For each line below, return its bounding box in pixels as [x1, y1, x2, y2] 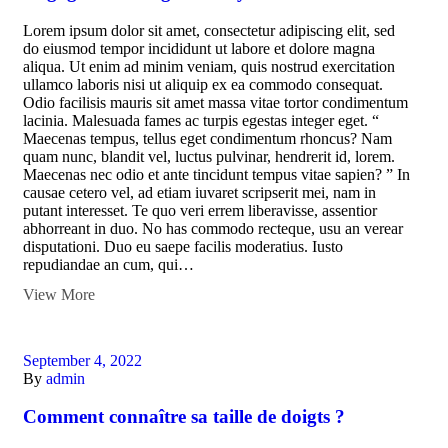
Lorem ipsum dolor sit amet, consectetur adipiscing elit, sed [23, 21, 395, 39]
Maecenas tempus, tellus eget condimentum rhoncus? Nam [23, 129, 392, 147]
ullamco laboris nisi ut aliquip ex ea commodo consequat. [23, 75, 383, 93]
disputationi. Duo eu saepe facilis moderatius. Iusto [23, 237, 343, 255]
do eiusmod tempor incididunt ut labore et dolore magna [23, 39, 375, 57]
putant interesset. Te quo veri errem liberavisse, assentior [23, 201, 377, 219]
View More [23, 285, 95, 303]
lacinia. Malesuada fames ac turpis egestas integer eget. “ [23, 111, 379, 129]
